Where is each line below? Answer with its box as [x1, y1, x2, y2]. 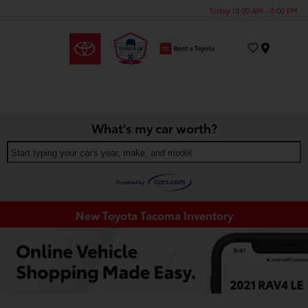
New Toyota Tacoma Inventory [75, 206, 233, 223]
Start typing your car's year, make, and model [11, 147, 192, 158]
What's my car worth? [91, 118, 217, 137]
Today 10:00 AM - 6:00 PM [209, 4, 297, 16]
